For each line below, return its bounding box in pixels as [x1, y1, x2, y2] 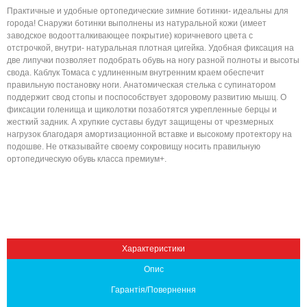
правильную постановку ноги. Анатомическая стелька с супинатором [7, 80, 275, 90]
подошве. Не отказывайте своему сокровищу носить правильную [7, 142, 260, 151]
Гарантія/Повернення [111, 285, 196, 295]
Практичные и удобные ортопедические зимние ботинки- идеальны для [7, 6, 288, 16]
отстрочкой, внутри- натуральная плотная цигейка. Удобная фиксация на [7, 43, 294, 53]
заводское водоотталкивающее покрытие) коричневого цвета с [7, 31, 253, 40]
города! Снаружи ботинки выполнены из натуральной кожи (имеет [7, 19, 267, 28]
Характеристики [122, 244, 185, 254]
